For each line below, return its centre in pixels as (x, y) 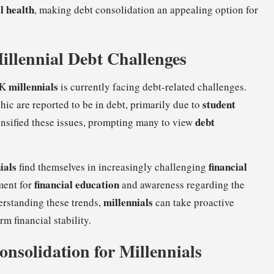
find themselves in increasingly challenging (113, 167)
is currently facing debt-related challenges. (152, 87)
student (219, 105)
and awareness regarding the (182, 185)
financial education (77, 185)
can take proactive (194, 202)
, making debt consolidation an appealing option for (146, 10)
